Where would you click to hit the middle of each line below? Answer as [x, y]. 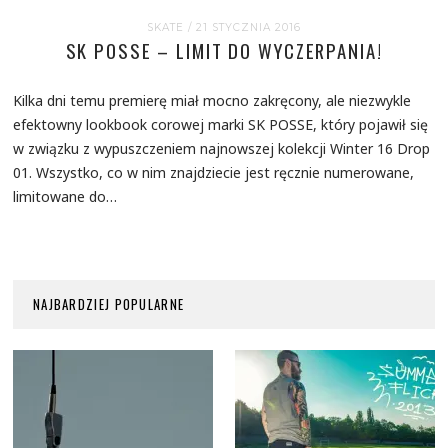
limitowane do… [65, 196]
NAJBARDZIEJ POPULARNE [108, 304]
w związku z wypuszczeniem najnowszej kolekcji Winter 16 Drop [222, 148]
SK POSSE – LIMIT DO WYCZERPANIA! [224, 51]
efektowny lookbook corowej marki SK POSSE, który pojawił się [221, 124]
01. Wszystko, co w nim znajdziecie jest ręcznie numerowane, [214, 172]
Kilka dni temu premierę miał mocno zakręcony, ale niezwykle [212, 100]
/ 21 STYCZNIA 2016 [244, 28]
